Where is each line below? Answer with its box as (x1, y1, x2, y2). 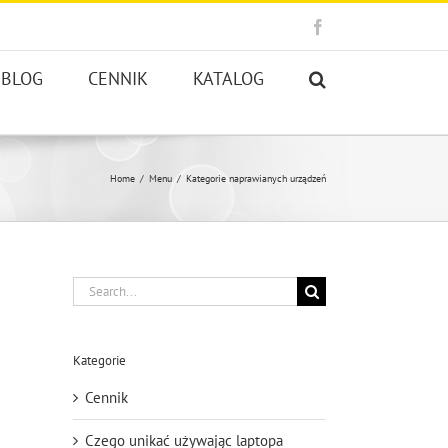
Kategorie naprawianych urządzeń (186, 172, 326, 185)
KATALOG (193, 67, 264, 90)
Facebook (325, 17, 387, 34)
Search (72, 277, 115, 296)
